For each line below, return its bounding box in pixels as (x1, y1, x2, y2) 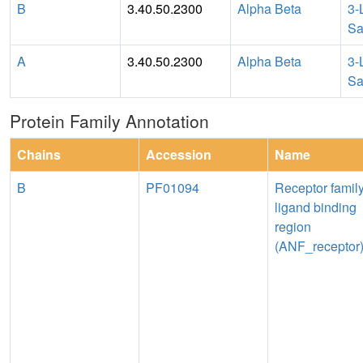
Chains (17, 144, 61, 164)
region (275, 216, 311, 236)
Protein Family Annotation (10, 108, 209, 133)
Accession (146, 144, 211, 164)
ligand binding (275, 197, 357, 216)
